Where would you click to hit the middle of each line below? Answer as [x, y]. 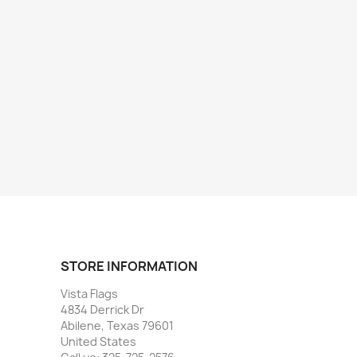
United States [98, 342]
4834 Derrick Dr [102, 310]
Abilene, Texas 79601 [117, 326]
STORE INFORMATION [129, 267]
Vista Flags [89, 294]
